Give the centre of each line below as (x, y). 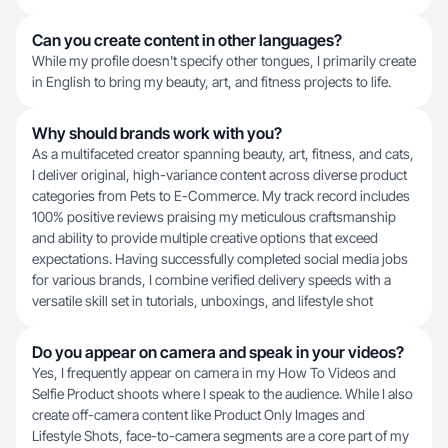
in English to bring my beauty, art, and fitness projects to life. (211, 81)
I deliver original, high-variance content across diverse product (219, 174)
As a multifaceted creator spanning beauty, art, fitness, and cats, (223, 153)
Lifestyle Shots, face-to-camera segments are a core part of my (220, 435)
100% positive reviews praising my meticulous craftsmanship (214, 216)
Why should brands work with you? (157, 133)
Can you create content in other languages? (187, 40)
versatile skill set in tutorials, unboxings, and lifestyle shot (202, 300)
